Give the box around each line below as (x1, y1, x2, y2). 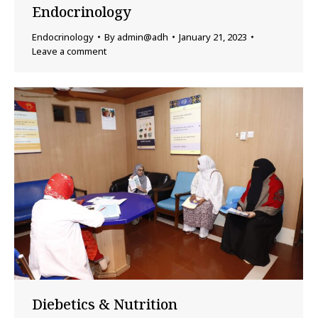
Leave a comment (32, 45, 106, 58)
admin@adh (117, 31, 168, 44)
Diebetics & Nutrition (32, 295, 177, 314)
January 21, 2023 (179, 31, 247, 44)
